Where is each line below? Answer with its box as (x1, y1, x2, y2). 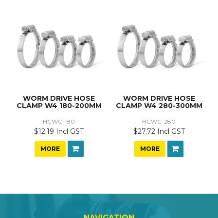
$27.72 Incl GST (133, 127, 185, 136)
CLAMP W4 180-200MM (16, 101, 102, 110)
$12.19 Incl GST (34, 127, 84, 136)
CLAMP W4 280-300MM (115, 101, 202, 110)
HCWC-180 (43, 117, 75, 125)
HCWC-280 (142, 117, 176, 125)
